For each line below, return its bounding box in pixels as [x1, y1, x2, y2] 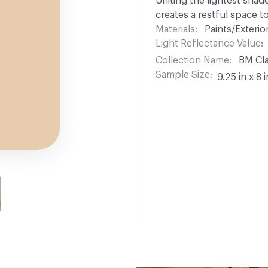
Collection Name [156, 56, 229, 66]
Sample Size [156, 70, 210, 80]
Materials [156, 25, 195, 35]
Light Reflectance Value [156, 39, 261, 49]
